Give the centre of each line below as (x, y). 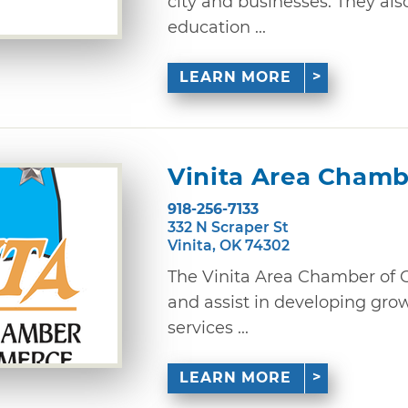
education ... (217, 27)
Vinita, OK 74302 (229, 245)
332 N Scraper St (228, 227)
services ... (208, 327)
